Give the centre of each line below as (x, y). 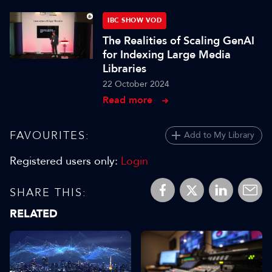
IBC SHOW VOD (135, 20)
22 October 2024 (136, 84)
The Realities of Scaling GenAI (179, 41)
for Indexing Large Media (167, 55)
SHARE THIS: (48, 192)
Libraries (125, 69)
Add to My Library (219, 135)
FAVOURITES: (50, 135)
